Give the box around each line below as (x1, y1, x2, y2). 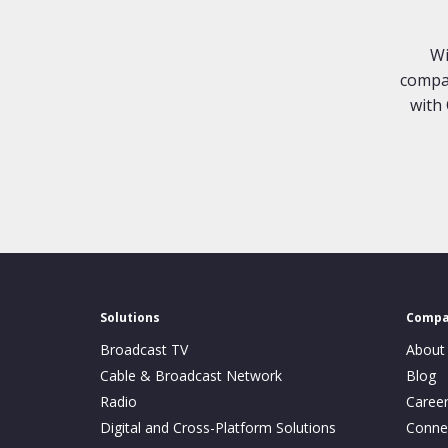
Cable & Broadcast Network (100, 365, 282, 385)
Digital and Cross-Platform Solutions (100, 417, 336, 437)
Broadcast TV (100, 339, 188, 359)
